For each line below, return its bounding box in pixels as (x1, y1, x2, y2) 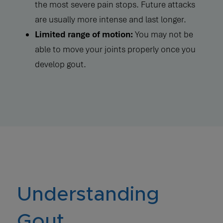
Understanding (16, 184, 159, 205)
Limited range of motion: (34, 28, 133, 40)
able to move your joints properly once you (34, 43, 196, 55)
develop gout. (34, 58, 86, 70)
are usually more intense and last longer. (34, 13, 186, 25)
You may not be (132, 28, 193, 40)
